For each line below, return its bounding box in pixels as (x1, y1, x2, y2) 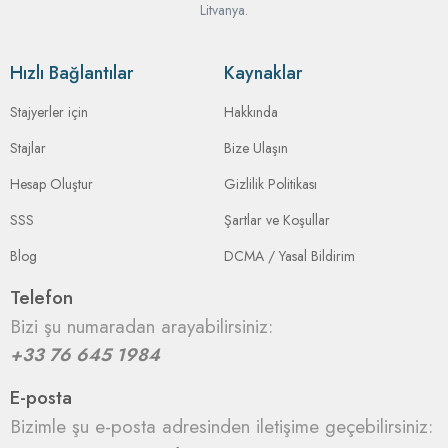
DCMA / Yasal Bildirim (224, 246, 355, 267)
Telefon (10, 284, 73, 312)
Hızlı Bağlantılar (10, 60, 133, 87)
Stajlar (10, 138, 46, 159)
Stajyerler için (10, 102, 88, 123)
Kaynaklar (224, 60, 302, 87)
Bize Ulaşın (224, 138, 288, 159)
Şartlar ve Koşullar (224, 210, 330, 231)
